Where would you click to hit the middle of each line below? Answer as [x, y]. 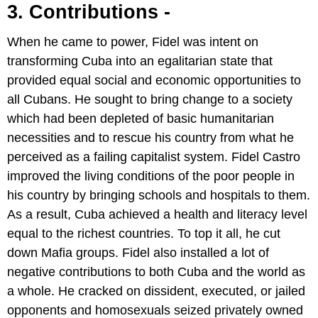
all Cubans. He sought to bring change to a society [150, 100]
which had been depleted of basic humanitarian [141, 119]
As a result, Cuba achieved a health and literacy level [157, 215]
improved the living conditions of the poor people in [151, 176]
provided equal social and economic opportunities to [154, 81]
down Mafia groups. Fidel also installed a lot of [138, 253]
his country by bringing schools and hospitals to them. [159, 196]
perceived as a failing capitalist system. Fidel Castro [154, 157]
